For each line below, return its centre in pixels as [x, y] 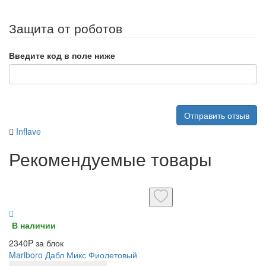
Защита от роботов [66, 28]
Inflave [28, 131]
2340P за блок [36, 243]
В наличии [34, 225]
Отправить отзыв [217, 115]
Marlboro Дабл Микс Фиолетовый [73, 255]
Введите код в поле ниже [62, 55]
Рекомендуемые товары [110, 159]
